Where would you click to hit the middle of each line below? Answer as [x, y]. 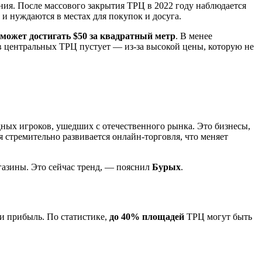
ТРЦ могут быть [218, 217]
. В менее [194, 36]
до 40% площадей [147, 217]
